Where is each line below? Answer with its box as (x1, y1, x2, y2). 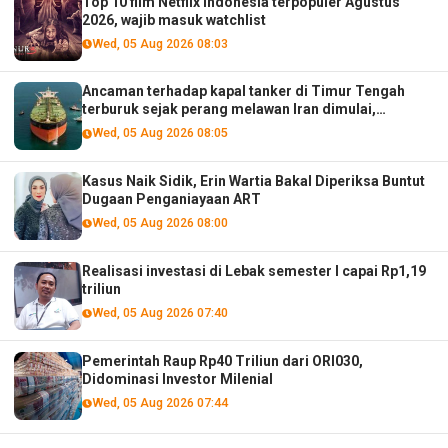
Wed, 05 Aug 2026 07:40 (91, 304, 228, 320)
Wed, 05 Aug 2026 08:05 (91, 125, 228, 141)
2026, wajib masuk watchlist (82, 11, 267, 28)
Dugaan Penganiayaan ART (82, 191, 262, 208)
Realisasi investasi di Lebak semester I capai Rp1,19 (82, 262, 427, 279)
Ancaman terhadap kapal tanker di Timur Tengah (82, 83, 406, 100)
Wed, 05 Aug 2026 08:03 (91, 35, 228, 51)
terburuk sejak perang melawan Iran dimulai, (82, 101, 377, 118)
